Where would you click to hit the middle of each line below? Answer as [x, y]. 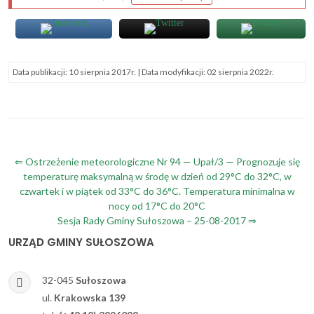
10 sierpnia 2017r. [102, 71]
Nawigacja [46, 164]
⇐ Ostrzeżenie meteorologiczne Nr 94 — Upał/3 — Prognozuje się [157, 161]
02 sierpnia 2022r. [240, 71]
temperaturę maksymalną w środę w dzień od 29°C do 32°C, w [157, 176]
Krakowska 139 [90, 297]
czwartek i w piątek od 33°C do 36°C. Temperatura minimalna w [157, 191]
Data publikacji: [41, 71]
